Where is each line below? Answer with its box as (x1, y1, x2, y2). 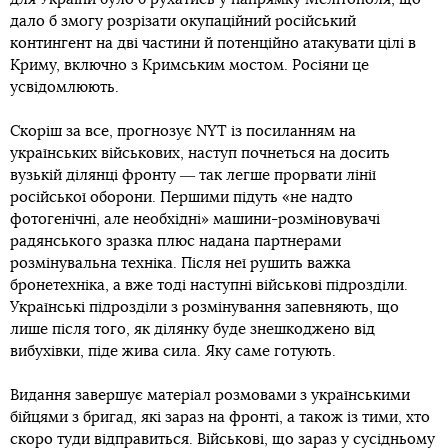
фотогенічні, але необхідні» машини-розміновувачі (10, 211, 380, 227)
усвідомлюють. (10, 79, 119, 95)
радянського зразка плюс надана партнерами (10, 233, 341, 249)
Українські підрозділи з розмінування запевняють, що (10, 299, 399, 315)
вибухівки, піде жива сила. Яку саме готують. (10, 343, 336, 359)
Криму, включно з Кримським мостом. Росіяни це (10, 57, 369, 73)
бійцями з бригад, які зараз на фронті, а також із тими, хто (10, 409, 430, 425)
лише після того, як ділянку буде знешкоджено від (10, 321, 375, 337)
